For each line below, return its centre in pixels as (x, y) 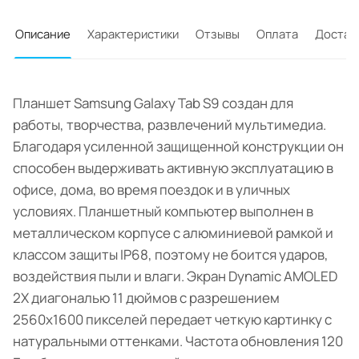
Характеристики (133, 34)
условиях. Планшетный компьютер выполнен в (163, 212)
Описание (43, 34)
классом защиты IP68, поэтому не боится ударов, (171, 255)
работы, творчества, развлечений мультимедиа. (169, 125)
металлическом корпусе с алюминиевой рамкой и (173, 233)
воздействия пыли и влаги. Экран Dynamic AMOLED (175, 276)
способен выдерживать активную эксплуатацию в (173, 168)
